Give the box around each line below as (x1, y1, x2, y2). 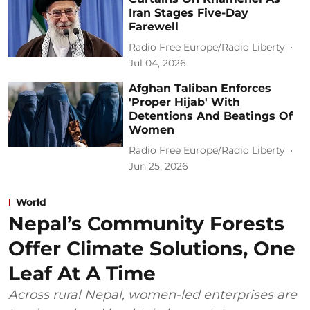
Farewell (129, 19, 179, 33)
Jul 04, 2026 (129, 56, 187, 69)
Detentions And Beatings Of (129, 109, 293, 122)
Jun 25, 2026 (129, 159, 189, 172)
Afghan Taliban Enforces (129, 81, 272, 95)
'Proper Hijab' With (129, 95, 241, 109)
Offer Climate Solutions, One (8, 236, 295, 260)
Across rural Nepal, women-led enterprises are (8, 286, 297, 302)
